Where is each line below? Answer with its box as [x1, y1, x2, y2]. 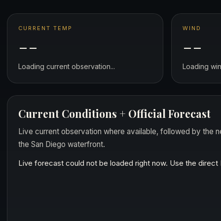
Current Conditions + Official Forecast [18, 107, 211, 120]
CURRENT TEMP [18, 25, 73, 32]
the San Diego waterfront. [18, 140, 105, 149]
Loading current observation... [18, 62, 115, 71]
